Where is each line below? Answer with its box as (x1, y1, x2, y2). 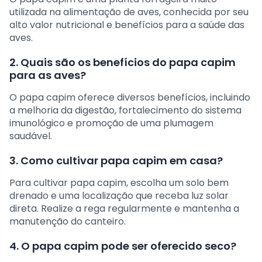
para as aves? (9, 68, 86, 83)
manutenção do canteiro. (9, 215, 126, 229)
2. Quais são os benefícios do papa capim (9, 55, 236, 70)
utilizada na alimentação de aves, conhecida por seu (9, 5, 249, 19)
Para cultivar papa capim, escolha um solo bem (9, 176, 229, 190)
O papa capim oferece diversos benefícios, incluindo (9, 91, 250, 105)
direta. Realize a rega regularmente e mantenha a (9, 202, 239, 216)
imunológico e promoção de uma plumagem (9, 116, 213, 130)
